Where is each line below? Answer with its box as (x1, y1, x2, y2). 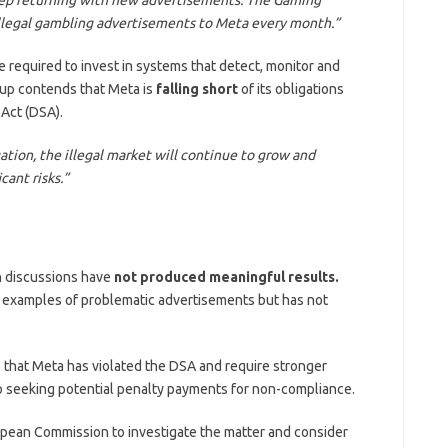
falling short (155, 80, 241, 97)
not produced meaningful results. (113, 268, 339, 285)
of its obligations (240, 80, 344, 97)
